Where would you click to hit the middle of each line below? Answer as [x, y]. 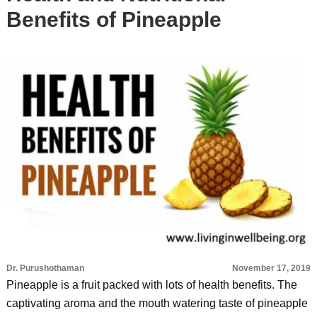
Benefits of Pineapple [114, 19]
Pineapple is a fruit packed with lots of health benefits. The [151, 285]
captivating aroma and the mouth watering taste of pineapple [157, 303]
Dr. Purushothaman [45, 268]
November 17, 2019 [272, 268]
